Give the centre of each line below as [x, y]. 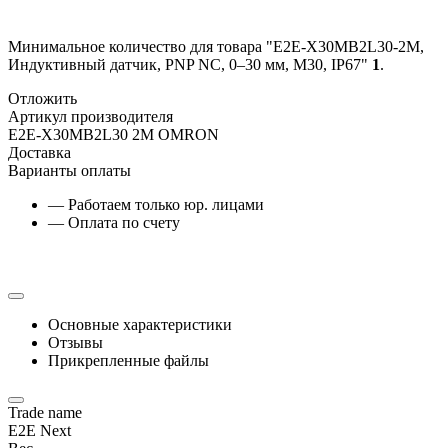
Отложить [42, 98]
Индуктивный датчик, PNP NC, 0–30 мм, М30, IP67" [190, 64]
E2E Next [39, 430]
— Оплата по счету [114, 222]
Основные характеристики [140, 324]
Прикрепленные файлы [128, 360]
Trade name [45, 412]
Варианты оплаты [69, 170]
